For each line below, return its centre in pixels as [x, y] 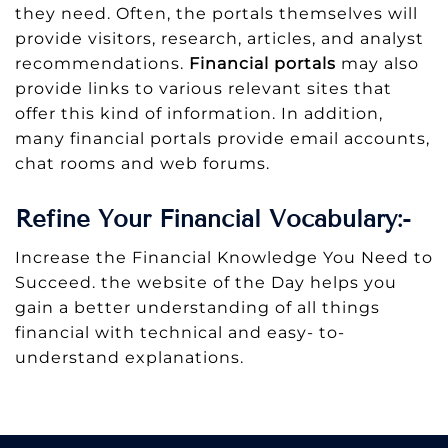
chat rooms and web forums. [142, 163]
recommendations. [102, 63]
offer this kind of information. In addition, [199, 113]
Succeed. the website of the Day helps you [206, 282]
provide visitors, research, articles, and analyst [219, 38]
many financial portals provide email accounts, [222, 138]
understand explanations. [129, 357]
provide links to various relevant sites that [203, 88]
